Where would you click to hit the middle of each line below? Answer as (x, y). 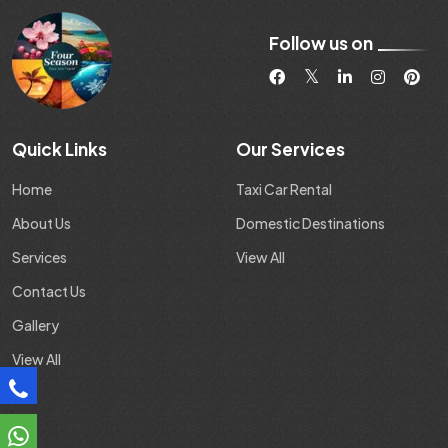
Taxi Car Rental (284, 189)
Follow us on (321, 43)
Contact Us (49, 291)
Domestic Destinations (310, 223)
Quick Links (59, 149)
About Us (41, 223)
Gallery (35, 325)
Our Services (290, 149)
